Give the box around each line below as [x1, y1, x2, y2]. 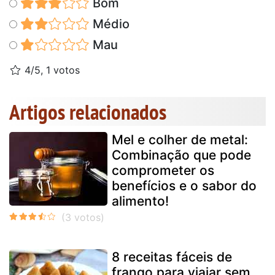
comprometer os [112, 162, 214, 178]
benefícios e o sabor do [112, 177, 257, 193]
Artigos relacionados [9, 97, 166, 126]
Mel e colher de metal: [112, 131, 248, 147]
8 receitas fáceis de [112, 249, 232, 265]
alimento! [112, 193, 169, 209]
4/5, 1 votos [21, 63, 80, 76]
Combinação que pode [112, 147, 251, 163]
